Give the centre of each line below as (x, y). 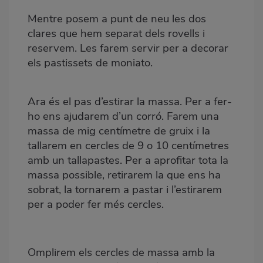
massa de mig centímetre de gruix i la (119, 131)
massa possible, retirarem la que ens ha (124, 175)
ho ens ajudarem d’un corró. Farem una (123, 116)
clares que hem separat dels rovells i (116, 33)
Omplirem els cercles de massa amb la (121, 252)
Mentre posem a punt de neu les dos (117, 18)
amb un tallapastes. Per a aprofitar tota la (128, 160)
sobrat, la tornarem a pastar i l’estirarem (125, 189)
